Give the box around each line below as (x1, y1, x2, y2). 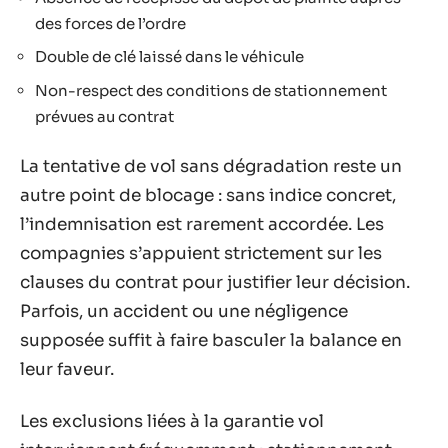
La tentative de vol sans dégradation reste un (20, 156, 402, 177)
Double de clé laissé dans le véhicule (35, 47, 304, 66)
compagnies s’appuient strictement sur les (20, 243, 382, 264)
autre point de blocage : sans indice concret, (20, 185, 396, 206)
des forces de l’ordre (35, 13, 186, 33)
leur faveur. (20, 359, 114, 380)
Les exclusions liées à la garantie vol (20, 410, 324, 432)
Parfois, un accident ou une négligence (20, 301, 348, 322)
